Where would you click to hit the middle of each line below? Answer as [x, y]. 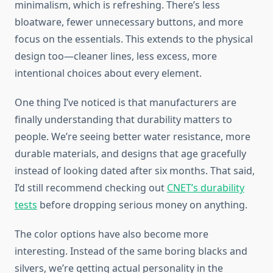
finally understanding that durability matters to [123, 120]
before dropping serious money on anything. [142, 205]
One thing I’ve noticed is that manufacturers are [126, 103]
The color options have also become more [112, 234]
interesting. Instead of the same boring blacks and [131, 251]
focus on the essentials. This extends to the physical [134, 39]
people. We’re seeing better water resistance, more [133, 137]
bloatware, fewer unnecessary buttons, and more [129, 22]
